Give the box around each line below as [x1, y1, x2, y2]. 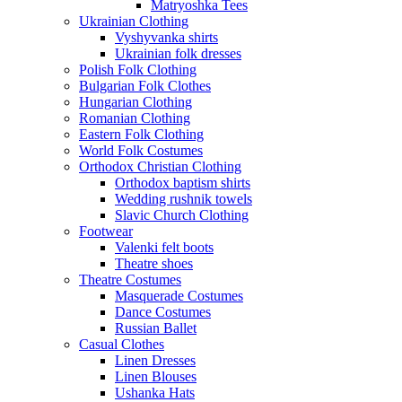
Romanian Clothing [79, 110, 190, 127]
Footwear [79, 223, 133, 240]
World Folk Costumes [79, 143, 203, 159]
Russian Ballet [115, 320, 197, 336]
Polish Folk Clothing [79, 62, 197, 78]
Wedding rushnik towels [115, 191, 252, 207]
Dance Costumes [115, 304, 211, 320]
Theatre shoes [115, 256, 193, 272]
